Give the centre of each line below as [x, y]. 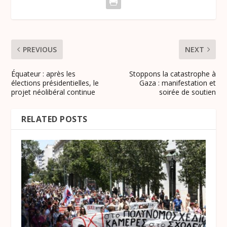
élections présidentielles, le [55, 83]
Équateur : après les [44, 74]
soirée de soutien [187, 92]
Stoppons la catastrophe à [172, 74]
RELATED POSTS [54, 119]
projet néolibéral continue [53, 92]
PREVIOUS [40, 50]
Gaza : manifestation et [177, 83]
